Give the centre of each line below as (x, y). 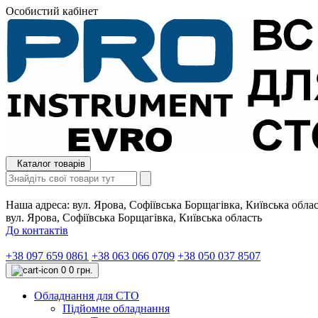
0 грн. (81, 270)
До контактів (37, 230)
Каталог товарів (51, 164)
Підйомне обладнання (116, 308)
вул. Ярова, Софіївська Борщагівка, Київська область (134, 218)
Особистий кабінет (52, 11)
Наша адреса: (38, 205)
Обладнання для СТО (87, 296)
